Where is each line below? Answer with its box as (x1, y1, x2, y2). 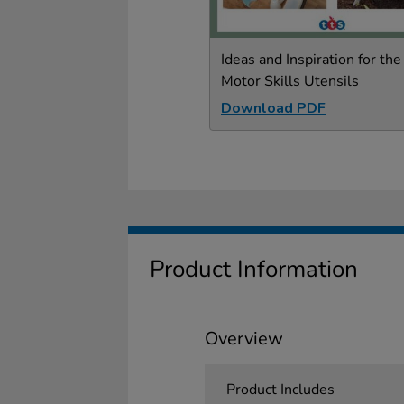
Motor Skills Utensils (221, 70, 359, 91)
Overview (204, 326, 283, 351)
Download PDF (221, 97, 326, 118)
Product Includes (225, 379, 335, 399)
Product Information (150, 252, 358, 285)
